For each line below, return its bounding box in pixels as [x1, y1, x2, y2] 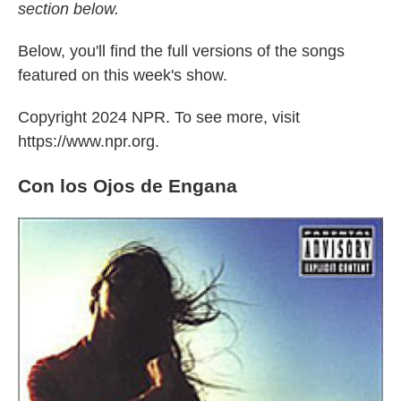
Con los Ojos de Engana [18, 175, 237, 196]
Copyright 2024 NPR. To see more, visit [18, 108, 300, 126]
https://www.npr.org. [18, 132, 159, 150]
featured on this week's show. [18, 66, 227, 84]
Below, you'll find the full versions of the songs [18, 42, 345, 60]
